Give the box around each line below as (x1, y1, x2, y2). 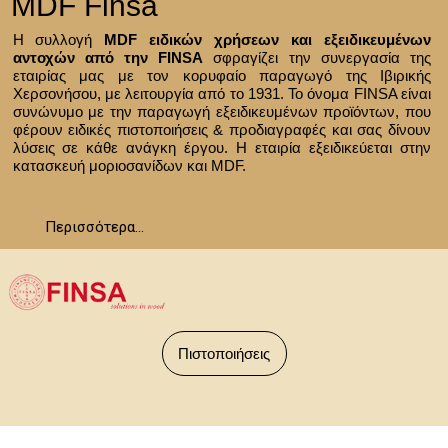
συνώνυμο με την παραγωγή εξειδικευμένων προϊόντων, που (12, 103, 431, 120)
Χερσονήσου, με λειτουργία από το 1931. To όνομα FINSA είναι (12, 85, 431, 102)
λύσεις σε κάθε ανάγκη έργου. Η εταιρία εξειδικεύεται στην (12, 139, 431, 156)
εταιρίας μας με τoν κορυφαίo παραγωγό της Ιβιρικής (12, 67, 431, 84)
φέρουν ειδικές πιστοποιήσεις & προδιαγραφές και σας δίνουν (12, 121, 431, 138)
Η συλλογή (12, 31, 105, 48)
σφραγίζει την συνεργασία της (203, 49, 432, 66)
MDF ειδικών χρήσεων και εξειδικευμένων (104, 31, 432, 48)
